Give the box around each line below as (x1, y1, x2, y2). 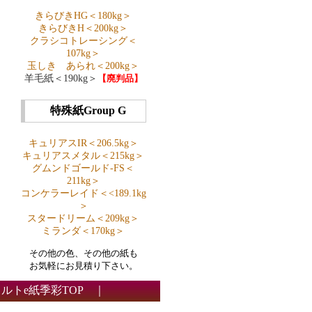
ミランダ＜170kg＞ (42, 225, 125, 236)
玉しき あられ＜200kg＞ (27, 60, 139, 71)
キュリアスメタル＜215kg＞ (22, 150, 144, 161)
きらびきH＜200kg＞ (38, 22, 128, 33)
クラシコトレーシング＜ (29, 35, 137, 46)
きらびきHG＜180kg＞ (35, 10, 132, 21)
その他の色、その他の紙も (29, 247, 138, 258)
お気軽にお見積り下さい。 (29, 260, 138, 271)
